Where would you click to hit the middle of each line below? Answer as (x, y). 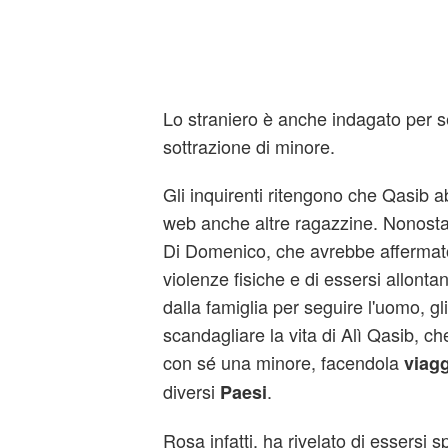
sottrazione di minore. (248, 146)
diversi (191, 391)
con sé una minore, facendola (283, 362)
